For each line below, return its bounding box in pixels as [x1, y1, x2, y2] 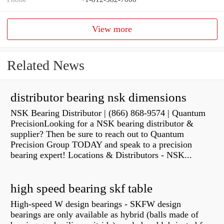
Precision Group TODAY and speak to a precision [10, 139, 192, 150]
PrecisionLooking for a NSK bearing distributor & [10, 118, 193, 129]
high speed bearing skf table [10, 181, 152, 195]
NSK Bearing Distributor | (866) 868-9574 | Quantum [10, 108, 205, 118]
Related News [7, 57, 84, 73]
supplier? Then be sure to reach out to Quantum [10, 129, 184, 139]
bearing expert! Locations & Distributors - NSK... [10, 150, 192, 160]
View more [92, 24, 132, 34]
